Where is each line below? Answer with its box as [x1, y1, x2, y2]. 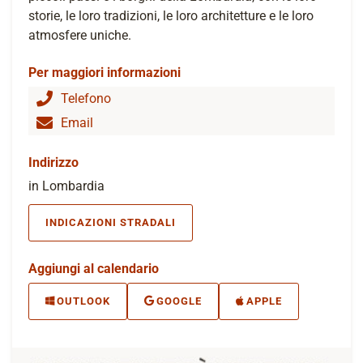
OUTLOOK [57, 294, 110, 307]
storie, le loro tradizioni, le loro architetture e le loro [28, 7, 314, 23]
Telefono [61, 90, 111, 106]
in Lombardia [28, 177, 105, 194]
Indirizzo [28, 154, 79, 170]
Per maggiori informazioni [28, 64, 181, 80]
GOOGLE [156, 294, 202, 307]
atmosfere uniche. [28, 27, 131, 43]
